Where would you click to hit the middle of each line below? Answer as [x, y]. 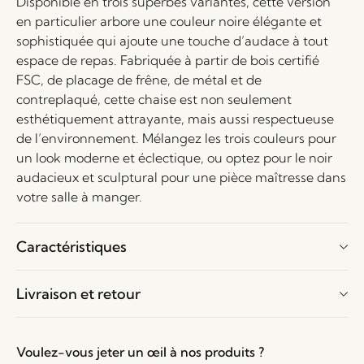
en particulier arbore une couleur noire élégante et [169, 21]
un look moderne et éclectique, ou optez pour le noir [174, 158]
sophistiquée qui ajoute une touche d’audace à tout [172, 41]
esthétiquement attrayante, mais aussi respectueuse [175, 119]
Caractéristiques [71, 247]
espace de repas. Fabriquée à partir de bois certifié [168, 60]
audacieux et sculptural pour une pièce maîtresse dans [181, 177]
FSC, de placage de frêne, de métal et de [139, 80]
